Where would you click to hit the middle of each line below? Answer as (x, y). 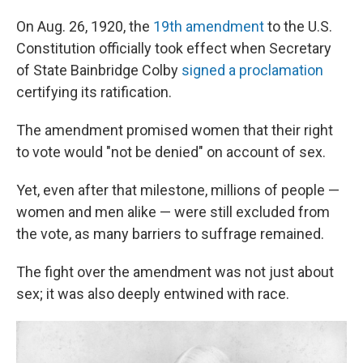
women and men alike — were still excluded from (173, 212)
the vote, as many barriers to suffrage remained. (170, 234)
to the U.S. (298, 26)
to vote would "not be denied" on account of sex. (171, 152)
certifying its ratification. (94, 92)
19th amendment (209, 26)
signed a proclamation (252, 70)
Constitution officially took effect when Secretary (174, 48)
